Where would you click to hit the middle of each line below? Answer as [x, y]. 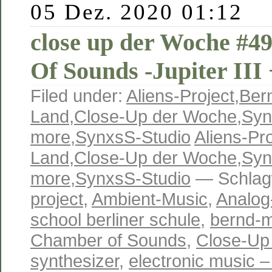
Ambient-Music [150, 199]
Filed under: [78, 95]
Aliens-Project [180, 95]
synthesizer [75, 260]
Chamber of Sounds [108, 240]
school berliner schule [115, 219]
